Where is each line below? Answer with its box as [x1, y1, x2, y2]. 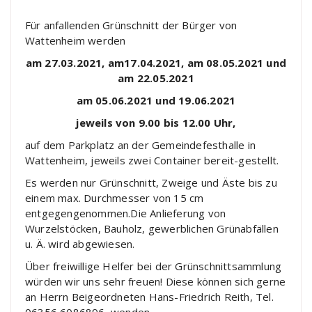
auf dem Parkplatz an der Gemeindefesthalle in [25, 137, 256, 152]
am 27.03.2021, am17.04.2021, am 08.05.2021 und [25, 55, 287, 70]
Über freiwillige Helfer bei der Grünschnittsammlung [25, 258, 282, 273]
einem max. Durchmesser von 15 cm [25, 190, 204, 205]
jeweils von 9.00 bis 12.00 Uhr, [76, 115, 236, 130]
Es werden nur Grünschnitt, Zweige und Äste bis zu [25, 175, 277, 189]
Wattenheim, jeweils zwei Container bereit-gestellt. [25, 153, 279, 167]
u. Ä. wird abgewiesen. [25, 236, 135, 251]
